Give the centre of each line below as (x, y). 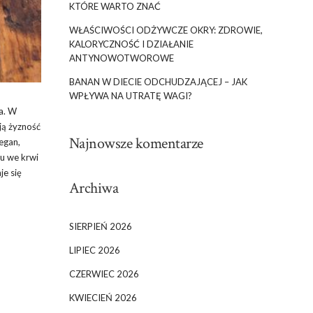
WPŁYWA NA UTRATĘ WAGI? (130, 96)
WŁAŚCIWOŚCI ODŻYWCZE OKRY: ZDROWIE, (166, 30)
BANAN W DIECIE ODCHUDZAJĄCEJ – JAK (158, 82)
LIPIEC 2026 (94, 250)
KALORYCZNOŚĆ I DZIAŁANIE (131, 44)
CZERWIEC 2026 (104, 274)
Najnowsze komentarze (136, 144)
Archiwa (93, 188)
